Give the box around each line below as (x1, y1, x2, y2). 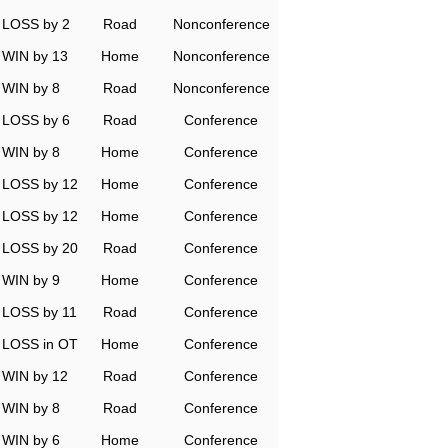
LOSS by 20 (2, 240, 78, 256)
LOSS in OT (2, 336, 78, 352)
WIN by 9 (2, 272, 60, 288)
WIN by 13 (2, 48, 68, 64)
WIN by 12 (2, 368, 68, 384)
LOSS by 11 (2, 304, 77, 320)
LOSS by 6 (2, 112, 70, 128)
